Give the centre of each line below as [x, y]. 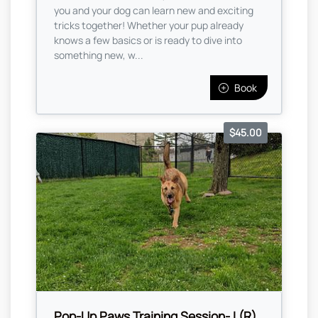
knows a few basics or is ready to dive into [148, 40]
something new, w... [99, 55]
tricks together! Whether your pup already [149, 26]
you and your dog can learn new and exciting [154, 11]
